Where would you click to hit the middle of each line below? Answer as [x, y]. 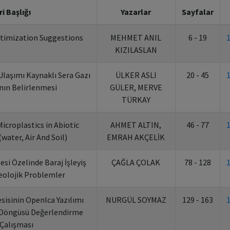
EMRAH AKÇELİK [136, 137]
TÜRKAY [136, 100]
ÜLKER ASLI [136, 75]
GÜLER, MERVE [136, 87]
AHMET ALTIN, [136, 125]
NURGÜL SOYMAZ [136, 200]
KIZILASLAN [136, 50]
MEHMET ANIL [136, 37]
